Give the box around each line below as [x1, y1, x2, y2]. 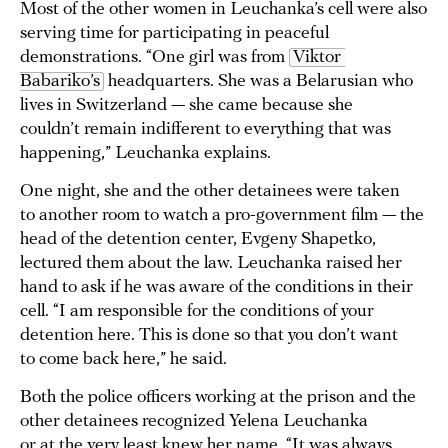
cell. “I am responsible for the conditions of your [20, 302, 374, 322]
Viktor [293, 48, 341, 68]
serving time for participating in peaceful [20, 24, 329, 44]
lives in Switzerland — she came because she [20, 96, 353, 116]
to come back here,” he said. [20, 350, 227, 370]
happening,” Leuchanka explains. [20, 144, 271, 164]
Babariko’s [20, 72, 100, 92]
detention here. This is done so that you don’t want [20, 326, 398, 346]
